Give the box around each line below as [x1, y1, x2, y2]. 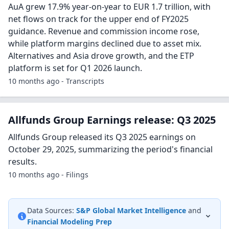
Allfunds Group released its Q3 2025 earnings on [8, 131, 196, 143]
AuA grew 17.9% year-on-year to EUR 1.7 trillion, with [8, 1, 211, 12]
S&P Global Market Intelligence [76, 205, 186, 215]
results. [8, 156, 37, 167]
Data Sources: [27, 205, 74, 215]
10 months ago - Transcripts [8, 76, 104, 86]
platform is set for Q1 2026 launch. [8, 62, 142, 74]
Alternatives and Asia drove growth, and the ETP [8, 50, 194, 61]
